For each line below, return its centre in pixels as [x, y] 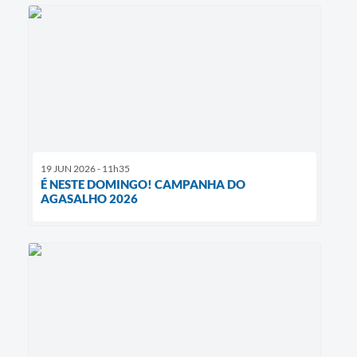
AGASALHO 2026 [89, 198]
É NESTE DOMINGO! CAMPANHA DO [143, 184]
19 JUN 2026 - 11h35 [85, 168]
